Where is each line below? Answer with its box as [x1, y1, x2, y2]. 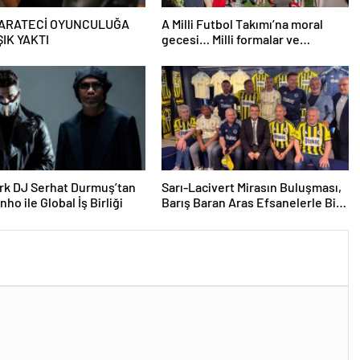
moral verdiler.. [161, 62, 246, 77]
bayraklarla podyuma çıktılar [161, 47, 319, 62]
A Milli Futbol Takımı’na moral [161, 16, 323, 31]
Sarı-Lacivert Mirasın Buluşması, [161, 179, 342, 194]
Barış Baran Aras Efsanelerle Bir [161, 194, 341, 210]
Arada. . [161, 210, 203, 225]
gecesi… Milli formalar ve [161, 31, 300, 47]
